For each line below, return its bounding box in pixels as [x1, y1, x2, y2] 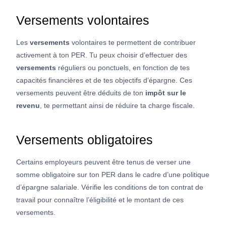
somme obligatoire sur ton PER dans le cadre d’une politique [16, 170, 209, 179]
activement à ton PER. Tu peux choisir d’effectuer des [16, 50, 187, 59]
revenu [16, 101, 40, 109]
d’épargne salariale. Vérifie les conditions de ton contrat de [16, 183, 203, 191]
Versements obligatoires [16, 133, 153, 147]
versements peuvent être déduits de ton [16, 88, 145, 97]
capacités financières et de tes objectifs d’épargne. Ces [16, 76, 192, 84]
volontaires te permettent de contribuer [70, 38, 196, 46]
